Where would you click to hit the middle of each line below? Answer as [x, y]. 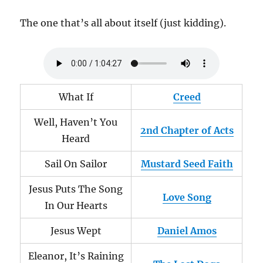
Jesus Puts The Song [76, 189]
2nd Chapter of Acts [187, 130]
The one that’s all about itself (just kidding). [123, 23]
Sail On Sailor [76, 164]
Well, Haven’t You [76, 122]
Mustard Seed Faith [187, 164]
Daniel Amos [187, 231]
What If [76, 97]
